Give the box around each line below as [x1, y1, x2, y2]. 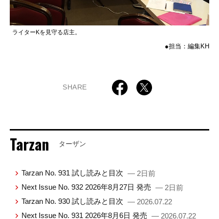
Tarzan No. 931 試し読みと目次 [22, 168, 126, 177]
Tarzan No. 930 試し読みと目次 [22, 197, 126, 205]
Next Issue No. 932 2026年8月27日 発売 [22, 182, 153, 191]
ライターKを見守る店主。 [12, 28, 81, 36]
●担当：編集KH [165, 42, 209, 50]
